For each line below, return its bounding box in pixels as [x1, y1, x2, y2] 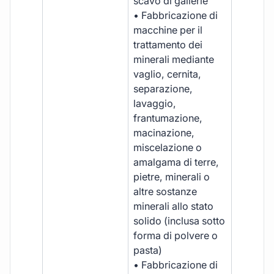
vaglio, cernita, [133, 67, 202, 80]
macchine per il [133, 23, 203, 36]
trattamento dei [133, 38, 203, 51]
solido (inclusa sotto [133, 214, 226, 227]
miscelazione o [133, 141, 202, 154]
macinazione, [133, 126, 195, 139]
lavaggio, [133, 97, 177, 109]
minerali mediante [133, 53, 215, 65]
